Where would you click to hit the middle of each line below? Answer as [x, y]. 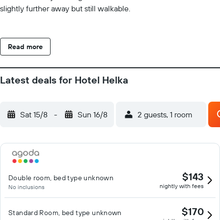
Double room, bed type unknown [61, 178]
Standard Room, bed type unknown [65, 213]
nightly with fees [182, 186]
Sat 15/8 [34, 114]
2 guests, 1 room [165, 114]
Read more [25, 47]
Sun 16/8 [93, 114]
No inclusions [27, 187]
